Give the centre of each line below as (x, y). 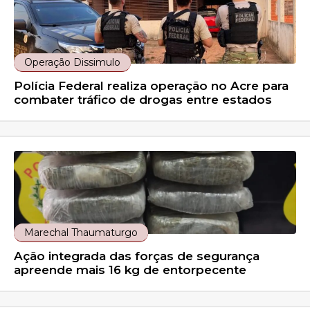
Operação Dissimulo (73, 63)
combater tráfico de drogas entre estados (143, 100)
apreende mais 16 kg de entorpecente (130, 270)
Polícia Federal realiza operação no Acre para (152, 86)
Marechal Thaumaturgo (81, 233)
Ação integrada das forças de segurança (137, 256)
